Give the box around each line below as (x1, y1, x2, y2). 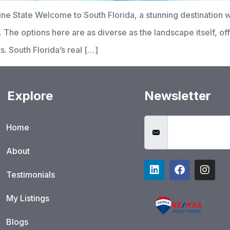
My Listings (6, 193, 49, 203)
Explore (7, 88, 53, 103)
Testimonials (6, 169, 55, 180)
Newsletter (144, 88, 211, 103)
